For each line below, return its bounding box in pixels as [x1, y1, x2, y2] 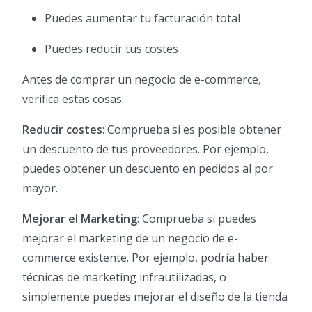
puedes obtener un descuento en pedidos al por [22, 161, 273, 177]
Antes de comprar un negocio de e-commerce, [22, 72, 261, 88]
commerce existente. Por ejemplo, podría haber [22, 250, 269, 266]
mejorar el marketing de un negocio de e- [22, 231, 238, 247]
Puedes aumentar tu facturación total [45, 10, 240, 26]
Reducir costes [22, 122, 102, 138]
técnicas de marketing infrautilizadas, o [22, 270, 226, 286]
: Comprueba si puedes [137, 211, 256, 227]
